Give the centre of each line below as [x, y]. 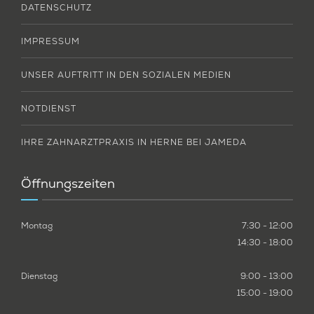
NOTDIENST [49, 108]
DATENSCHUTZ [56, 7]
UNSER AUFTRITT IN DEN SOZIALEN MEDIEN [126, 75]
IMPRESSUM [50, 41]
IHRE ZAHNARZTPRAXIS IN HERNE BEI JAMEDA [134, 142]
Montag [37, 225]
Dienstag [39, 276]
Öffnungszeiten [68, 183]
